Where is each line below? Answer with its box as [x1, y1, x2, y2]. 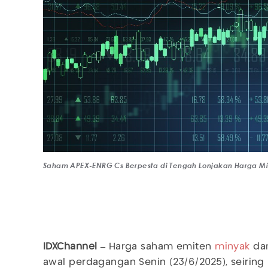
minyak [215, 242, 250, 252]
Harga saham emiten [105, 242, 215, 252]
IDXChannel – [43, 242, 106, 252]
